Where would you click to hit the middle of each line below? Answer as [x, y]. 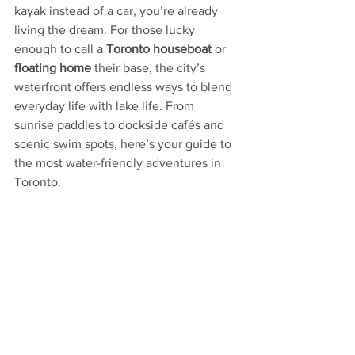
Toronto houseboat [159, 49]
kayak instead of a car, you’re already [118, 11]
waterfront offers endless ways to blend [125, 87]
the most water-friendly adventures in [119, 163]
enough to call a [60, 49]
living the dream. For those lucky [106, 30]
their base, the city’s [150, 68]
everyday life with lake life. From [106, 106]
